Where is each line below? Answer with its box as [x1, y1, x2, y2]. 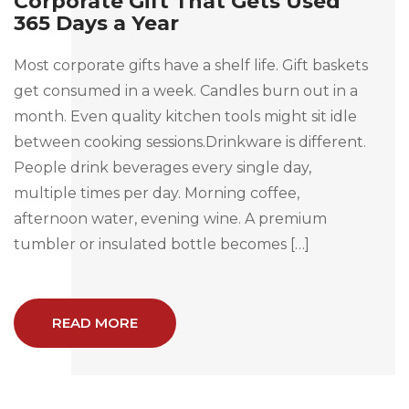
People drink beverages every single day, [14, 158, 311, 176]
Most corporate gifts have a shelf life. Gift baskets [14, 56, 368, 74]
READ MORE [52, 313, 138, 331]
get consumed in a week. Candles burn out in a [14, 81, 358, 100]
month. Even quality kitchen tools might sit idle [14, 107, 357, 125]
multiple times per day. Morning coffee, [14, 184, 299, 202]
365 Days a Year [14, 10, 179, 36]
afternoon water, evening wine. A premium [14, 209, 327, 227]
